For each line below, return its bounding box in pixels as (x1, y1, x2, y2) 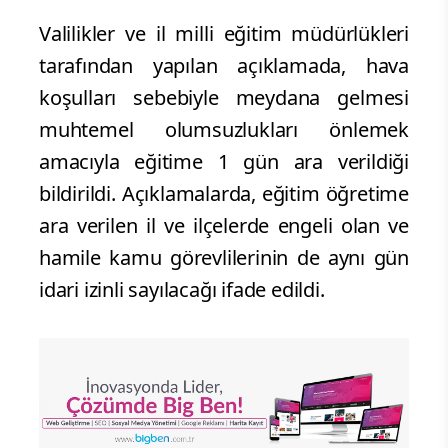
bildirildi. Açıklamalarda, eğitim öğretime (39, 180, 409, 208)
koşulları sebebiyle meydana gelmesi (39, 84, 409, 112)
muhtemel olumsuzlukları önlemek (39, 116, 409, 144)
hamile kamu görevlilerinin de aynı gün (39, 244, 409, 272)
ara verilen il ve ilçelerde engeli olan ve (39, 212, 409, 240)
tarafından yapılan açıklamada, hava (39, 52, 409, 80)
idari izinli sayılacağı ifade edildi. (39, 276, 325, 304)
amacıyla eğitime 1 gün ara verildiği (39, 148, 409, 176)
